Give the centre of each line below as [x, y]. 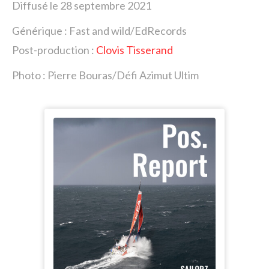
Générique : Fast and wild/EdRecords [99, 31]
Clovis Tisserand [134, 50]
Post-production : [54, 50]
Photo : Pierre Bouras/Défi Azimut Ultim [105, 75]
